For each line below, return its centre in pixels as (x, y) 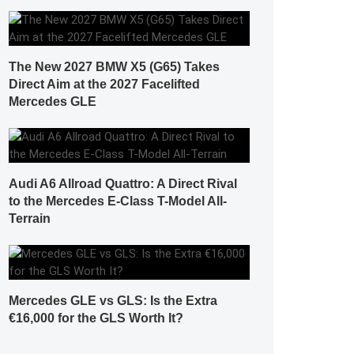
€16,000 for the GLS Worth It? (96, 318)
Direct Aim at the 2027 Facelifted (104, 84)
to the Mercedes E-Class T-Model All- (118, 201)
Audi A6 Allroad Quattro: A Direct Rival (123, 184)
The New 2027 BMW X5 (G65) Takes (114, 67)
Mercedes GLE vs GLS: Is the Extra (113, 301)
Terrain (30, 218)
